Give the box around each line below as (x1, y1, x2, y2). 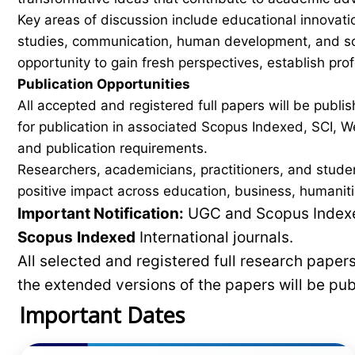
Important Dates (19, 300, 185, 330)
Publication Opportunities (17, 76, 190, 92)
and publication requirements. (17, 140, 208, 156)
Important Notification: (17, 204, 184, 223)
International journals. (136, 228, 293, 246)
